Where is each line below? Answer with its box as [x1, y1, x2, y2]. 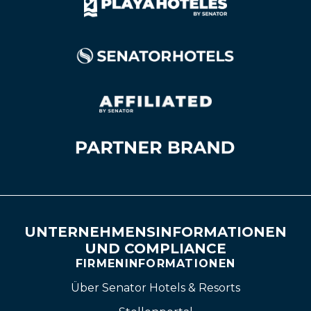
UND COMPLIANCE [85, 240, 226, 258]
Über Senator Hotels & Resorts [71, 281, 240, 295]
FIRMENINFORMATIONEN [75, 257, 236, 271]
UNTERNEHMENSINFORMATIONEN [24, 224, 287, 241]
